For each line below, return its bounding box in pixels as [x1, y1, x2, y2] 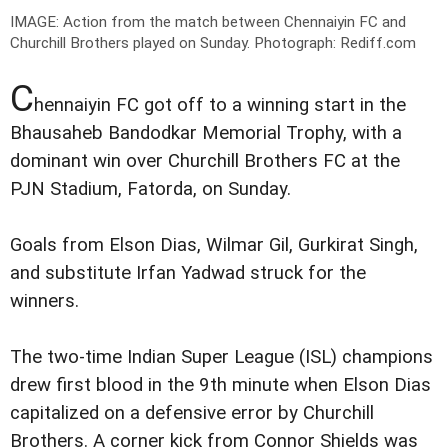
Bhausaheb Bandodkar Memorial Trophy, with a [10, 122, 402, 145]
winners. [10, 290, 79, 313]
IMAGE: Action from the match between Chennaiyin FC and [10, 13, 406, 32]
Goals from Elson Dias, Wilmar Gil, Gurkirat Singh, [10, 234, 418, 257]
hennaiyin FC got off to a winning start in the [34, 94, 406, 117]
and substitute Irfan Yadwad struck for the [10, 262, 366, 285]
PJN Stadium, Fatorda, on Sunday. [10, 178, 291, 201]
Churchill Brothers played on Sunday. [10, 34, 254, 53]
